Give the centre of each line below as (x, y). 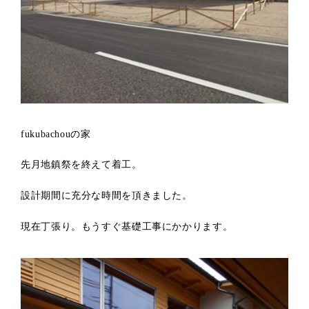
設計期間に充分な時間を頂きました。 (107, 196)
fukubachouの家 (56, 134)
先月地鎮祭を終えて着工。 (81, 165)
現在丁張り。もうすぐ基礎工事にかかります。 (127, 226)
